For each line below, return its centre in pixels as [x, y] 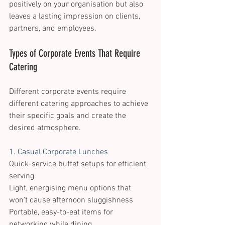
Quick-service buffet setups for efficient [79, 164]
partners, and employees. [54, 29]
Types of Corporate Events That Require [76, 53]
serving [23, 177]
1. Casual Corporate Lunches [60, 152]
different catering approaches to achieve [80, 104]
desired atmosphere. [46, 128]
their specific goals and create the [69, 116]
